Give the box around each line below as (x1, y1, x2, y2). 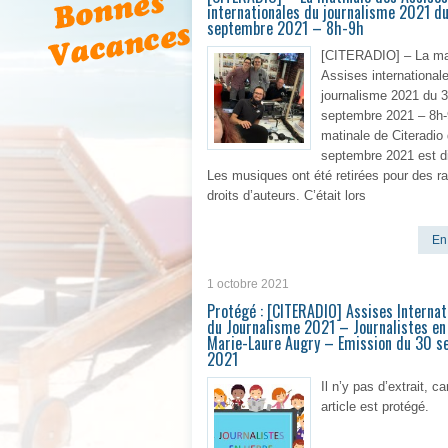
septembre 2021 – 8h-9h (207, 16, 364, 40)
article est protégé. (321, 399, 429, 414)
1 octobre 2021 (207, 277, 289, 291)
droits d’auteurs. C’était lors (207, 188, 366, 203)
